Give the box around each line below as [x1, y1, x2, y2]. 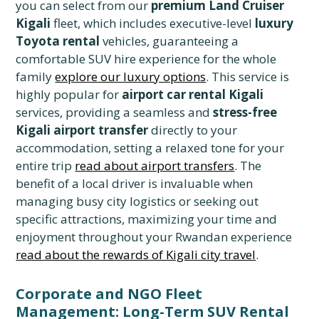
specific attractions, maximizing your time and [16, 211, 278, 228]
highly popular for [16, 86, 122, 103]
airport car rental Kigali [122, 86, 264, 103]
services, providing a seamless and [16, 104, 214, 121]
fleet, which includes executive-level [51, 15, 256, 32]
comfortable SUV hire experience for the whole [16, 51, 277, 68]
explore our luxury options [55, 68, 206, 85]
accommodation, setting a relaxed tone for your [16, 140, 285, 157]
